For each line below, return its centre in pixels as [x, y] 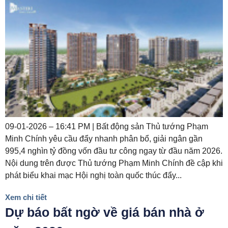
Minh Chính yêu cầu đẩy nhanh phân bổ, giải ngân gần [104, 139]
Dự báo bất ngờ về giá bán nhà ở [105, 212]
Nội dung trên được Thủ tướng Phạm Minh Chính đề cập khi [114, 163]
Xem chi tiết [26, 197]
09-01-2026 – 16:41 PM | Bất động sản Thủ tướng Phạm [107, 127]
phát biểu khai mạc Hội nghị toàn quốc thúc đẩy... [93, 176]
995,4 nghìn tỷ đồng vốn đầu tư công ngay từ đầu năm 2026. [114, 151]
